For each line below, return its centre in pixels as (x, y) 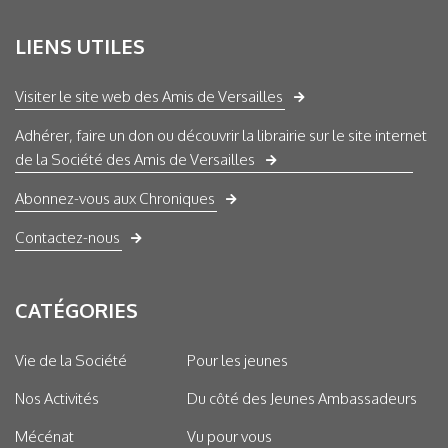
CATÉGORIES (76, 309)
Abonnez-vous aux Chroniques (115, 198)
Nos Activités (57, 398)
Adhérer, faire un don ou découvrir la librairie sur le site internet (221, 135)
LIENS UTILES (80, 45)
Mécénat (44, 436)
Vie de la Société (71, 360)
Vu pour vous (229, 436)
